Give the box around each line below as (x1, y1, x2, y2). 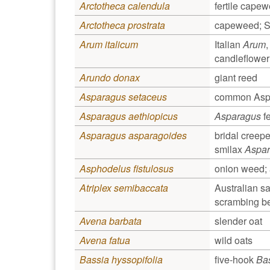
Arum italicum (80, 37, 138, 51)
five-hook (215, 252, 256, 266)
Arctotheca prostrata (80, 17, 165, 32)
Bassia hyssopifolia (80, 252, 163, 266)
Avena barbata (80, 213, 142, 228)
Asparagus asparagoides (80, 128, 187, 142)
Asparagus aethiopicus (80, 108, 178, 123)
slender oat (215, 213, 262, 228)
